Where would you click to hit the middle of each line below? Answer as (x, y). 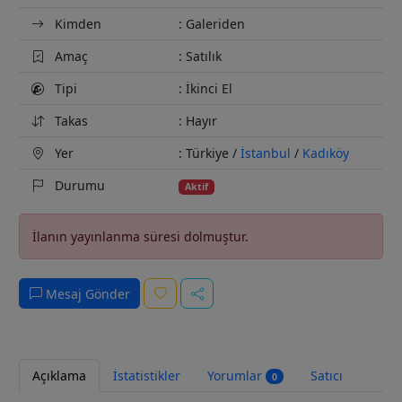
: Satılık (200, 57)
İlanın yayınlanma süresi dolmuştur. (140, 237)
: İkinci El (205, 89)
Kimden (76, 24)
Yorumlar (236, 375)
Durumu (78, 186)
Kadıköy (326, 153)
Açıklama (59, 375)
